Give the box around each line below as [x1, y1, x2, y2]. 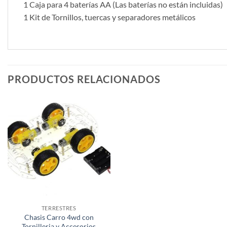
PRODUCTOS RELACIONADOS [8, 72, 161, 85]
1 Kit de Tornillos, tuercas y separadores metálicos [23, 12, 196, 22]
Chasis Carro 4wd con [24, 212, 94, 221]
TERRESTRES [41, 204, 77, 211]
